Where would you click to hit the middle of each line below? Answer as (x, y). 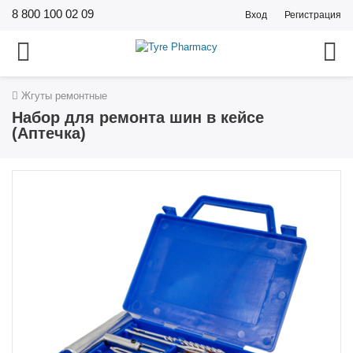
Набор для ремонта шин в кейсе (138, 117)
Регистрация (313, 15)
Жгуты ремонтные (63, 96)
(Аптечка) (49, 133)
